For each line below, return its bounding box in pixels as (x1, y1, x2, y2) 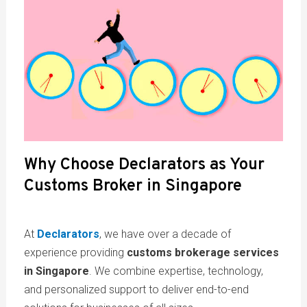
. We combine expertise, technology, (88, 264, 263, 278)
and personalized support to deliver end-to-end (23, 282, 249, 296)
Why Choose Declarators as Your (23, 154, 265, 175)
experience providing (23, 245, 127, 259)
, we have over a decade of (99, 227, 231, 241)
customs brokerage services (126, 245, 279, 259)
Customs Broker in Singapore (23, 175, 242, 197)
